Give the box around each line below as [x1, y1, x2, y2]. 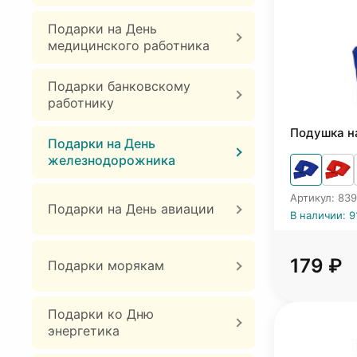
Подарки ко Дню [48, 306, 154, 322]
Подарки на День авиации [48, 201, 214, 217]
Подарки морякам [48, 257, 164, 273]
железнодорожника [48, 152, 175, 168]
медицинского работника [48, 37, 210, 53]
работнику [48, 95, 114, 111]
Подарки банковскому [48, 78, 190, 94]
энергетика [48, 323, 120, 339]
